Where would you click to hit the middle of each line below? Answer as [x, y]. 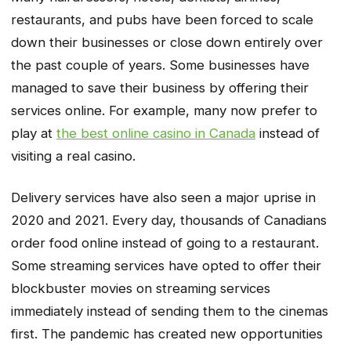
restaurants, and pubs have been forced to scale [162, 20]
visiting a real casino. [73, 156]
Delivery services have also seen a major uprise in [163, 197]
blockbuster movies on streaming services [141, 288]
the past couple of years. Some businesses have [160, 65]
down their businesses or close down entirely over [167, 43]
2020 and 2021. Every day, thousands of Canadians [169, 220]
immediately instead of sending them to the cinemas [170, 311]
